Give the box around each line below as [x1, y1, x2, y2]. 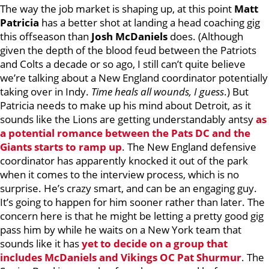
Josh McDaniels [91, 29, 168, 43]
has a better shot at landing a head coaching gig [39, 16, 260, 29]
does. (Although [168, 29, 243, 43]
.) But [224, 85, 249, 98]
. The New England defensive [122, 140, 256, 154]
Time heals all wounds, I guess [91, 85, 224, 98]
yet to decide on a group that [82, 237, 228, 250]
